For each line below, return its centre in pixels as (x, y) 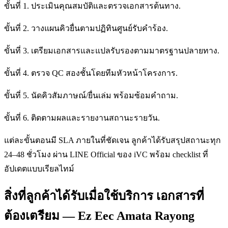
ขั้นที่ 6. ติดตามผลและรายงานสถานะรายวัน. (82, 118)
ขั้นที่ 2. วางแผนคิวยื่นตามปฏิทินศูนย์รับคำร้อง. (86, 28)
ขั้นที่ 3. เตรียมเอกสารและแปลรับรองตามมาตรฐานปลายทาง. (112, 50)
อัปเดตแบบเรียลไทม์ (39, 168)
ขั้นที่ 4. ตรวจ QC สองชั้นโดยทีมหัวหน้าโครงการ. (91, 73)
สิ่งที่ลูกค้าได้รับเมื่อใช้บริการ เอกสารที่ (104, 196)
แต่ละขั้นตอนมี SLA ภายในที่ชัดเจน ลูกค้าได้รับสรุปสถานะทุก (112, 140)
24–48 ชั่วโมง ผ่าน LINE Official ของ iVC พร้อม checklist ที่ (106, 154)
